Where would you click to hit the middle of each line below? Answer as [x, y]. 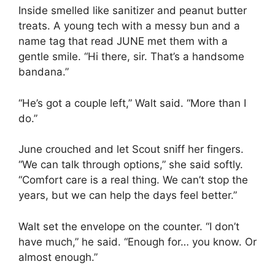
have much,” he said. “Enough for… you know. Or [137, 242]
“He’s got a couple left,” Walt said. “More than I [132, 103]
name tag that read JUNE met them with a [123, 41]
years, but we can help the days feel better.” [128, 196]
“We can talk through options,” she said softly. [131, 165]
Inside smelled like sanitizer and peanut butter [133, 11]
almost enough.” [58, 257]
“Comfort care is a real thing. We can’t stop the [133, 180]
